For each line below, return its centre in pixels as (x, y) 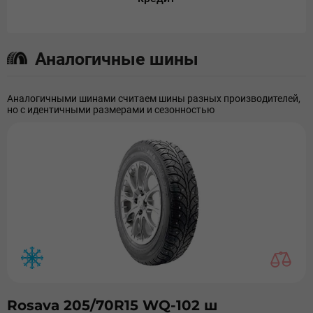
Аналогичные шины (117, 59)
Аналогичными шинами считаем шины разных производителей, (154, 99)
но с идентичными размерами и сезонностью (111, 110)
